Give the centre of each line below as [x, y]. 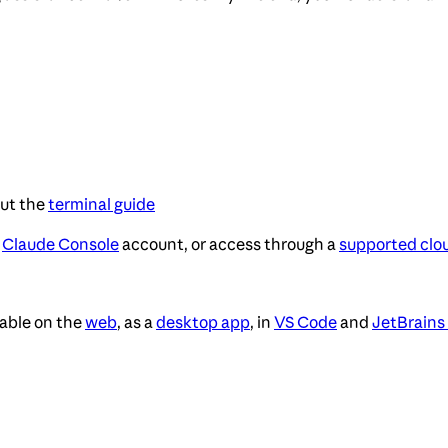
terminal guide [101, 204]
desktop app [203, 322]
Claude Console [60, 244]
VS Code [305, 322]
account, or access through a [229, 244]
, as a [136, 322]
